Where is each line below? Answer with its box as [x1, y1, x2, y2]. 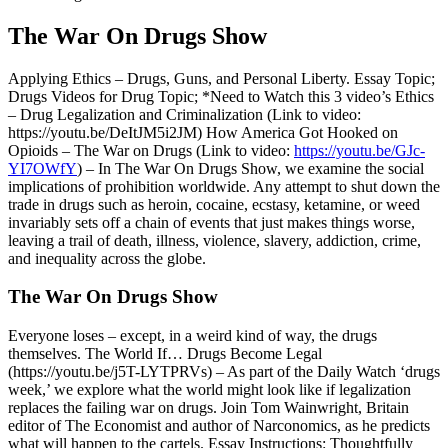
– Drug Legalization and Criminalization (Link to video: [8, 105, 361, 123]
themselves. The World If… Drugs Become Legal [8, 344, 322, 362]
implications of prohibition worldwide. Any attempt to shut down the [8, 177, 440, 195]
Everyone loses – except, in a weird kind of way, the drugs [8, 326, 377, 344]
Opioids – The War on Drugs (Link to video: [8, 141, 294, 159]
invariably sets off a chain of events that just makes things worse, [8, 213, 415, 231]
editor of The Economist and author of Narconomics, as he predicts [8, 416, 430, 434]
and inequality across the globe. [8, 249, 206, 267]
